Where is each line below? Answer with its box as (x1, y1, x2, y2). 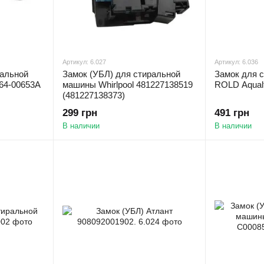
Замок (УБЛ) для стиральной (62, 69, 180, 79)
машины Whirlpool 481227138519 (62, 80, 193, 90)
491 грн (214, 107, 249, 118)
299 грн (62, 107, 97, 118)
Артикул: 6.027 (62, 58, 106, 65)
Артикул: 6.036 (214, 58, 258, 65)
